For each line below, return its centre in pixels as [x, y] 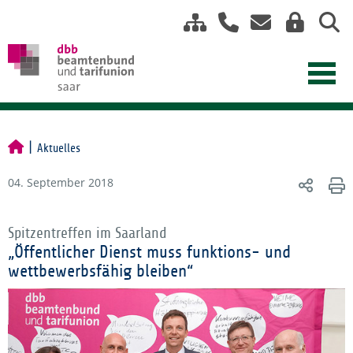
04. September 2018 [61, 182]
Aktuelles [59, 148]
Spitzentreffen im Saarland [87, 233]
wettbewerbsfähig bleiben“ [100, 271]
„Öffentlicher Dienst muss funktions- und [149, 252]
